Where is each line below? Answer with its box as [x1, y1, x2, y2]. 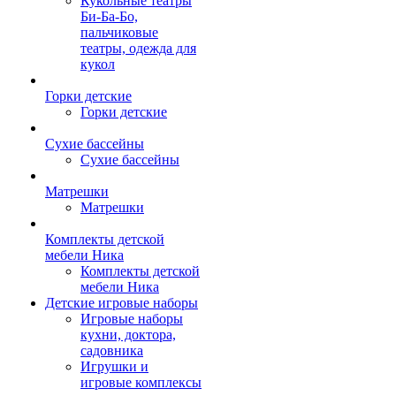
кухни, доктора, [80, 327, 176, 342]
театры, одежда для [80, 41, 196, 56]
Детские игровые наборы [45, 295, 198, 310]
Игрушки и [80, 359, 148, 374]
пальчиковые [80, 25, 158, 40]
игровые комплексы [80, 375, 202, 390]
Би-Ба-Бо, [80, 9, 138, 24]
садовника [80, 343, 143, 358]
